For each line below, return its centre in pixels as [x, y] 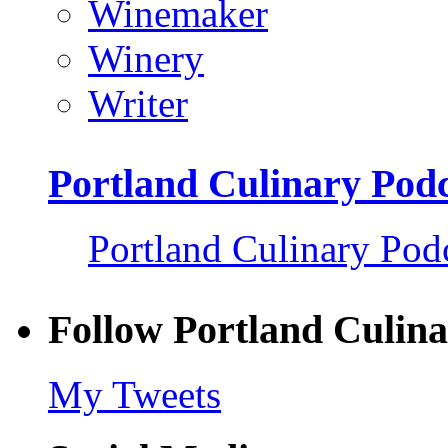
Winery [146, 58]
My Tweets [134, 394]
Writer [138, 103]
